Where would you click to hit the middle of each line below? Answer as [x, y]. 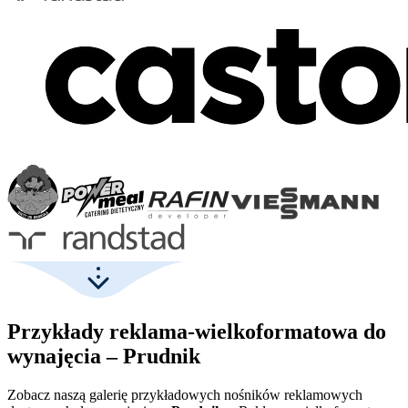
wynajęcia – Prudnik [104, 356]
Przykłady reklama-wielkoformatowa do [197, 331]
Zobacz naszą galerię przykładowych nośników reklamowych [185, 394]
